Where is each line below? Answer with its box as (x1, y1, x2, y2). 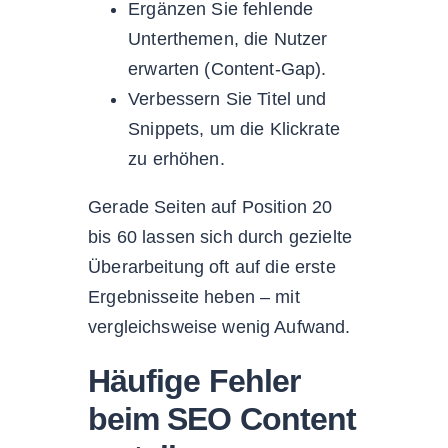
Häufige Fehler (88, 362, 300, 399)
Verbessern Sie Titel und (128, 88, 327, 109)
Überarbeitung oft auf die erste (88, 256, 336, 277)
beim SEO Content (88, 400, 356, 437)
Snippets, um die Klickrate (128, 118, 340, 139)
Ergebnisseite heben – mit (88, 286, 300, 307)
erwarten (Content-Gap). (128, 58, 327, 79)
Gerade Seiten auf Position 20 (88, 196, 333, 217)
